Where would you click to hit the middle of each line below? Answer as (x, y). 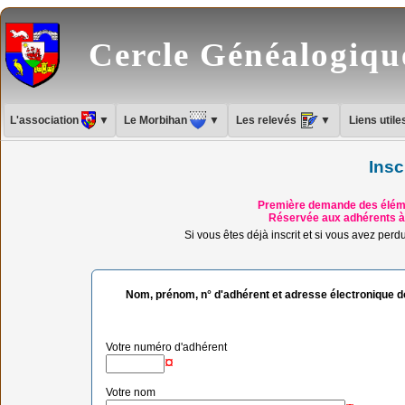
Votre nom (131, 392)
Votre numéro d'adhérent (166, 347)
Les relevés (268, 120)
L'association (46, 120)
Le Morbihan (157, 120)
